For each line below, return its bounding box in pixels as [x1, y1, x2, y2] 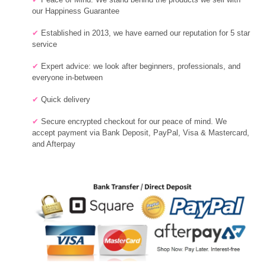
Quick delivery [41, 94, 90, 104]
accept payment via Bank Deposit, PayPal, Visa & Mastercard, [32, 128, 249, 137]
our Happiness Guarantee [32, 6, 119, 15]
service [32, 39, 59, 49]
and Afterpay [32, 139, 75, 148]
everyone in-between [32, 72, 103, 82]
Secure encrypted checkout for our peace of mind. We [41, 116, 227, 126]
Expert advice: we [41, 61, 103, 71]
